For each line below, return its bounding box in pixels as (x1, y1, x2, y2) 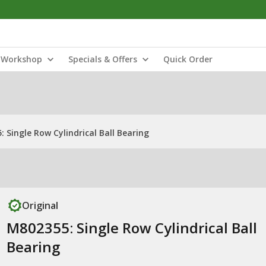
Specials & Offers (68, 53, 137, 65)
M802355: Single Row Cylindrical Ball (6, 218, 257, 237)
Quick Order (163, 53, 213, 65)
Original (21, 199, 58, 212)
